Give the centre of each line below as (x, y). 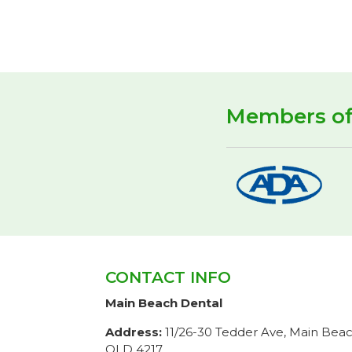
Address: (134, 332)
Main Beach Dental (164, 302)
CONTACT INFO (169, 277)
